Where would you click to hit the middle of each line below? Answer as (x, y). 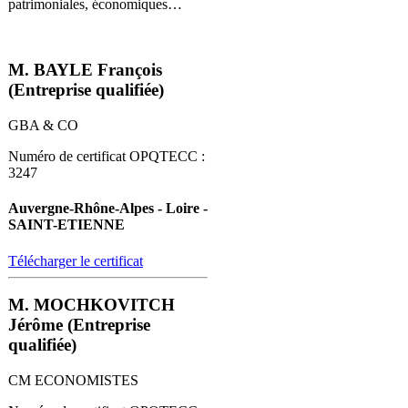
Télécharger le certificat (76, 260)
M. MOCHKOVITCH (92, 305)
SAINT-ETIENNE (66, 225)
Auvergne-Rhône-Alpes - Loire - (108, 209)
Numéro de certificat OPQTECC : (107, 157)
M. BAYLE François (85, 70)
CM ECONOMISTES (73, 380)
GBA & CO (43, 126)
